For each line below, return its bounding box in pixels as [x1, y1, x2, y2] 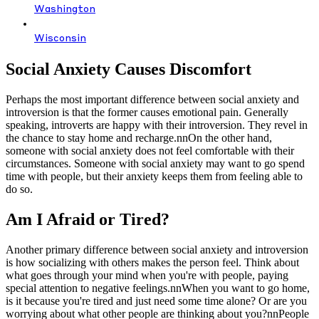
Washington [34, 4, 95, 15]
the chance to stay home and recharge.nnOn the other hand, [6, 131, 272, 144]
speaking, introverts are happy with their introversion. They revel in [6, 118, 308, 131]
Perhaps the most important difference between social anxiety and [6, 93, 299, 105]
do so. [6, 182, 33, 195]
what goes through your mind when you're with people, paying [6, 268, 288, 281]
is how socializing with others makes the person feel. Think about [6, 256, 299, 268]
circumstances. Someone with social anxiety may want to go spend [6, 157, 305, 169]
